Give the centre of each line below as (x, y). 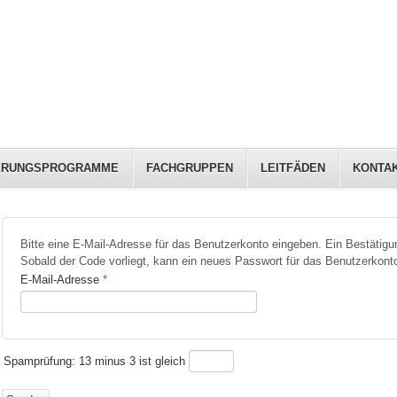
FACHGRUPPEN (189, 168)
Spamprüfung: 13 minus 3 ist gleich (96, 362)
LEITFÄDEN (292, 168)
